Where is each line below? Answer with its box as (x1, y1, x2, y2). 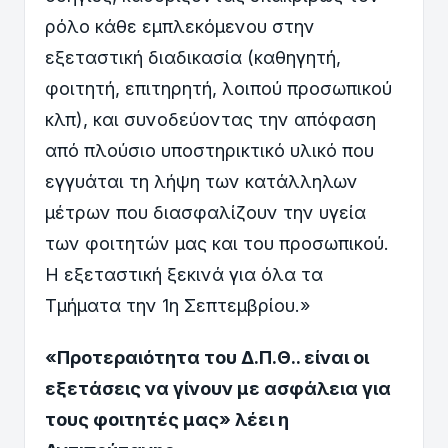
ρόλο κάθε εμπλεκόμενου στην (45, 15, 315, 37)
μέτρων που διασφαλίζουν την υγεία (45, 201, 366, 223)
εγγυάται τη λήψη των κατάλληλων (45, 170, 358, 192)
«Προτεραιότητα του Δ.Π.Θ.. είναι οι (45, 347, 369, 369)
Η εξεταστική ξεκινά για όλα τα (45, 263, 323, 285)
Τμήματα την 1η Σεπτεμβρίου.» (45, 294, 310, 316)
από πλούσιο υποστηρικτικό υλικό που (45, 139, 374, 161)
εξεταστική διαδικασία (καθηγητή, (45, 46, 341, 68)
